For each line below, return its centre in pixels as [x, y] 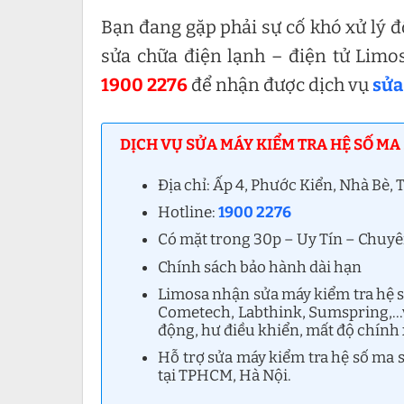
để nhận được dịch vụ [280, 85]
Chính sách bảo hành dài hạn [260, 267]
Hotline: [188, 213]
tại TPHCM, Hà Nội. [225, 376]
